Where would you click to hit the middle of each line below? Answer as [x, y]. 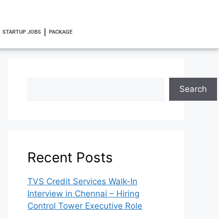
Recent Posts [70, 157]
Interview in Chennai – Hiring [83, 194]
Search [193, 89]
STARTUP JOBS [22, 32]
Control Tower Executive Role [85, 206]
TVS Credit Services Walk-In [82, 181]
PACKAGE [60, 32]
